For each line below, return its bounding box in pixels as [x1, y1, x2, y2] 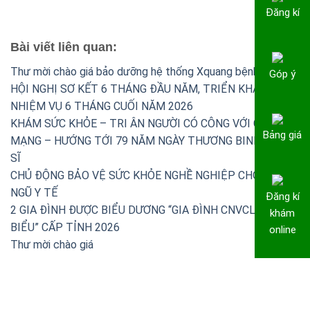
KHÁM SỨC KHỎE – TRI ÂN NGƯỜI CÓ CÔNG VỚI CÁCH [10, 117, 282, 131]
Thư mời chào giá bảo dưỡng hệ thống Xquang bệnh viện [10, 65, 281, 79]
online [268, 223, 296, 236]
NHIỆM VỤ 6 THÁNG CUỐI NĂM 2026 [10, 100, 193, 113]
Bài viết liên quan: [10, 40, 117, 55]
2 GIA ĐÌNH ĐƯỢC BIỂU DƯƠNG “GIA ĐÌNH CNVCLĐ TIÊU [10, 203, 290, 217]
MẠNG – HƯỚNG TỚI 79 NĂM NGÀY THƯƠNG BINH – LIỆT [10, 134, 298, 148]
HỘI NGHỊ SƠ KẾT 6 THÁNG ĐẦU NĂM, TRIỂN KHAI [10, 82, 263, 96]
